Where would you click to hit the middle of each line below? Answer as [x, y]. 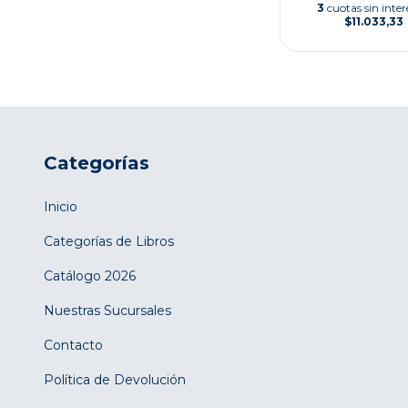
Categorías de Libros [109, 241]
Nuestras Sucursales [107, 310]
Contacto [73, 345]
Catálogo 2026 [90, 275]
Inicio [61, 206]
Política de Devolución [115, 379]
